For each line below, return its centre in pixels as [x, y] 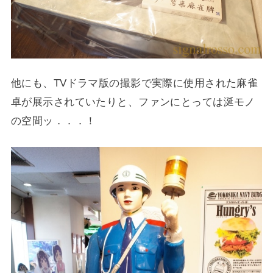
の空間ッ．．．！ [53, 120]
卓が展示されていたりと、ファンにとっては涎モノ [133, 101]
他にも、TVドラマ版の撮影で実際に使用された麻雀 [134, 83]
